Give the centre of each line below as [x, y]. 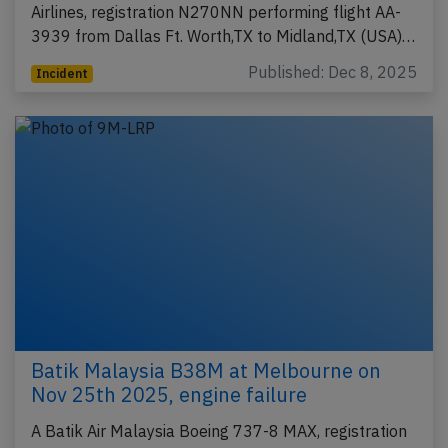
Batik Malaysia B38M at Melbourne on [206, 371]
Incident [61, 74]
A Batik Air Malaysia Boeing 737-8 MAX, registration [219, 431]
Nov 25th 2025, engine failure [169, 395]
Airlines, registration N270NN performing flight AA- [216, 12]
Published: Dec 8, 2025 [332, 72]
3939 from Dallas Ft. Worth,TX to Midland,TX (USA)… [223, 36]
